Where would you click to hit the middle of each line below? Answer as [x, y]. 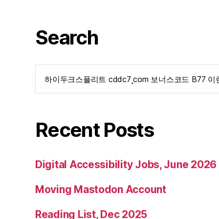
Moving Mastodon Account [101, 189]
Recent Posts [95, 130]
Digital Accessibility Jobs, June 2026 [126, 164]
